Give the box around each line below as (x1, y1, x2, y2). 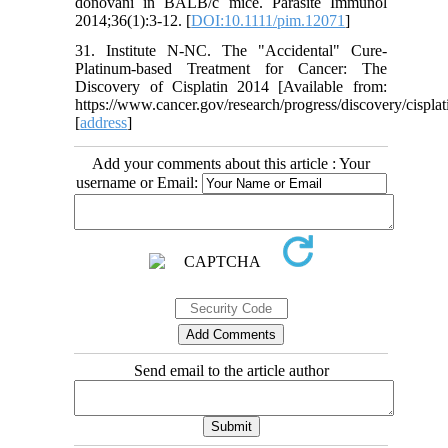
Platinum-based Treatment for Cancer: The (75, 60, 387, 78)
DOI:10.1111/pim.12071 (191, 12, 346, 30)
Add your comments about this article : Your (92, 155, 370, 173)
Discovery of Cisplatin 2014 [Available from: (75, 78, 387, 96)
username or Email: (75, 174, 202, 192)
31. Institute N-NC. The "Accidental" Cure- (75, 42, 387, 60)
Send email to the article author (133, 362, 329, 380)
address (80, 114, 128, 132)
